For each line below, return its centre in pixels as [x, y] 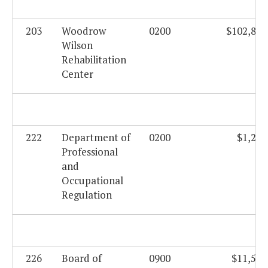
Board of [82, 258]
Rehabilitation [94, 60]
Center [77, 74]
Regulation [87, 195]
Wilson [77, 45]
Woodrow [84, 31]
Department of [96, 138]
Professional [90, 152]
